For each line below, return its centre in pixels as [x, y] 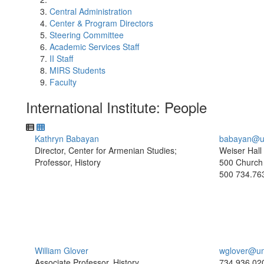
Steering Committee [87, 35]
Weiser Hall [240, 150]
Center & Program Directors [101, 23]
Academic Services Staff [94, 47]
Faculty [63, 82]
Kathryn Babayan [67, 138]
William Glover [62, 250]
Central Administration [91, 11]
